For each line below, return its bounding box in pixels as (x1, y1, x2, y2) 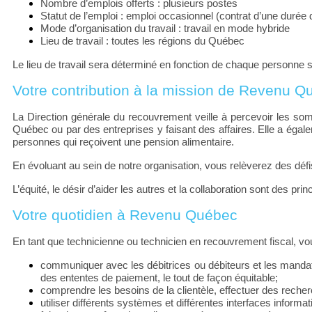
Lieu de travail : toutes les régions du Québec (40, 35, 244, 47)
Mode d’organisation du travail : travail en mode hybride (40, 22, 290, 34)
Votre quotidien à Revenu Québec (13, 206, 242, 224)
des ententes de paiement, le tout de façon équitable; (40, 272, 278, 283)
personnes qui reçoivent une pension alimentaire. (13, 136, 234, 148)
